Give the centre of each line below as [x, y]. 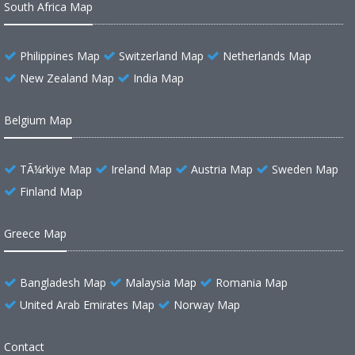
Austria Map [222, 169]
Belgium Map [38, 120]
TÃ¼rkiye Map [56, 169]
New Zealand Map [67, 78]
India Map [158, 78]
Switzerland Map [161, 56]
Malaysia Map [161, 282]
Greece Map [35, 233]
